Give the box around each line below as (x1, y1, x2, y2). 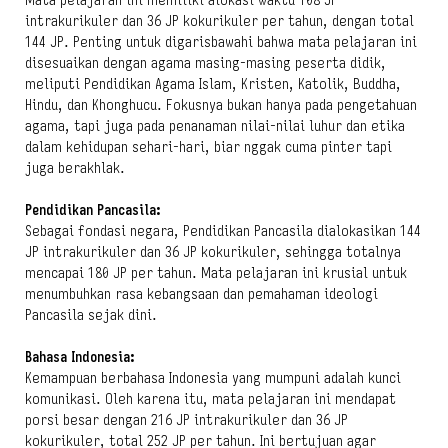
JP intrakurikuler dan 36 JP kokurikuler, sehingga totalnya (25, 243, 401, 261)
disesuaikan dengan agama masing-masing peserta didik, (25, 54, 386, 72)
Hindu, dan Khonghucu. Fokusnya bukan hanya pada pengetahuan (25, 96, 417, 114)
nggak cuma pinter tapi (244, 138, 392, 156)
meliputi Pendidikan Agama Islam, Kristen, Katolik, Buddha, (25, 75, 401, 93)
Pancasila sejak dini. (25, 306, 157, 324)
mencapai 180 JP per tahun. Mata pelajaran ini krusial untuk (25, 264, 407, 282)
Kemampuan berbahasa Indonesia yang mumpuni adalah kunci (25, 369, 401, 387)
